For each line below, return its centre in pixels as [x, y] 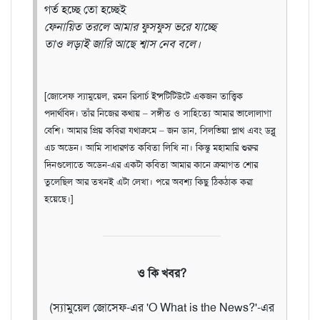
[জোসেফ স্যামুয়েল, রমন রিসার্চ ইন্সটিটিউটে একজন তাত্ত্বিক [144, 96]
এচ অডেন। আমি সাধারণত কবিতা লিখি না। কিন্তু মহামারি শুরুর [151, 147]
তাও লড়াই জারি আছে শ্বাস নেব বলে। [122, 44]
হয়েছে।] [59, 199]
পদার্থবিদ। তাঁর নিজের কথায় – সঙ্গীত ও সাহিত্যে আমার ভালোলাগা [158, 113]
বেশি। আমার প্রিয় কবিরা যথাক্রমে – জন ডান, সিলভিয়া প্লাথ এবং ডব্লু [160, 130]
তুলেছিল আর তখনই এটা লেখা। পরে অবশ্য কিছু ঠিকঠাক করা [149, 181]
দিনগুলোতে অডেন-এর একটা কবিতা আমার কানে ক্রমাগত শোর [151, 164]
